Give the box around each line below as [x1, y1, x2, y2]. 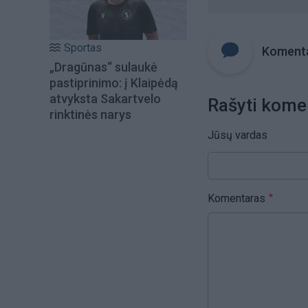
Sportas [64, 41, 102, 55]
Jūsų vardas [208, 128, 267, 142]
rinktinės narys [49, 107, 131, 122]
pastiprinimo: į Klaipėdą [49, 76, 178, 91]
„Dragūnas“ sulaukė [49, 60, 157, 75]
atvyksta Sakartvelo [49, 91, 161, 107]
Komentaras [208, 191, 265, 205]
